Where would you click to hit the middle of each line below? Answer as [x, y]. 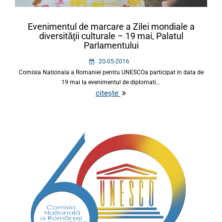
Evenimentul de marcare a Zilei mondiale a [111, 27]
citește [108, 93]
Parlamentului [111, 46]
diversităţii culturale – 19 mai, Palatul [111, 36]
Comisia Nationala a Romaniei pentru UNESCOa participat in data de [111, 73]
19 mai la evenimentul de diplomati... [111, 83]
